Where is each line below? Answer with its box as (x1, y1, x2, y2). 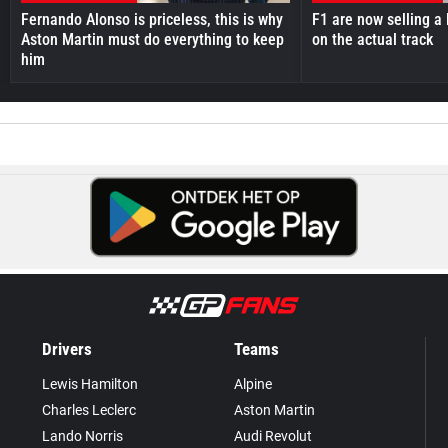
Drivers (42, 338, 93, 359)
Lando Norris (42, 427, 124, 444)
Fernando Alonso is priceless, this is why (21, 9, 283, 29)
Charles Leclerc (42, 401, 137, 418)
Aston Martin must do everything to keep (21, 29, 284, 49)
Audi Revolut (233, 427, 312, 444)
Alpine (233, 375, 272, 392)
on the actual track (312, 29, 434, 49)
